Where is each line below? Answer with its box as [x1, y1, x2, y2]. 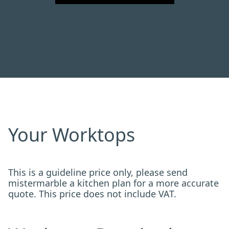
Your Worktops [8, 122, 135, 147]
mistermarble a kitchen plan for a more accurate [8, 176, 219, 189]
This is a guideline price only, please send [8, 166, 188, 178]
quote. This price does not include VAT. [8, 187, 176, 200]
